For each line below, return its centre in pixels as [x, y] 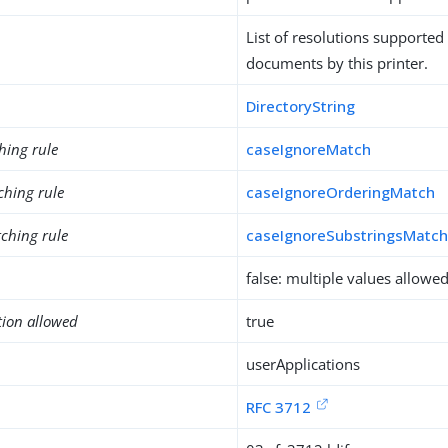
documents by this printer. [337, 63]
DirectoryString [301, 106]
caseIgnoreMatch [309, 149]
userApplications [303, 364]
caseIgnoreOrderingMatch [341, 192]
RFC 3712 [279, 407]
